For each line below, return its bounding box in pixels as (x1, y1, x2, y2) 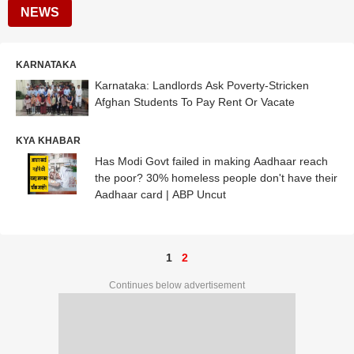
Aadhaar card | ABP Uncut (95, 187, 226, 201)
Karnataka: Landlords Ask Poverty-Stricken (95, 79, 309, 92)
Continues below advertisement (109, 279, 245, 291)
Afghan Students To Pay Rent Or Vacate (95, 96, 295, 108)
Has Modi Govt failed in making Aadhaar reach (95, 154, 328, 168)
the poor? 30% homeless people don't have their (95, 171, 337, 184)
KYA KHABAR (16, 134, 81, 146)
